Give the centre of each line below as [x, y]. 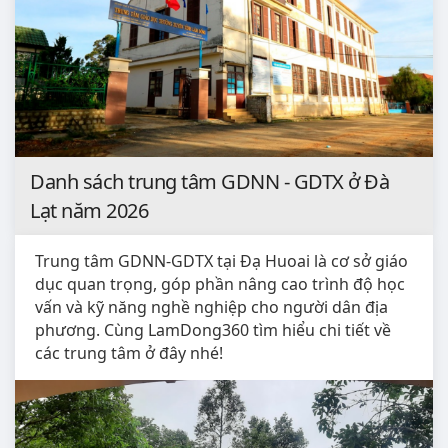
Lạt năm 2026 [89, 211]
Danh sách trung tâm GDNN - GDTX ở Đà [209, 182]
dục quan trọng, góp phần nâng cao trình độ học [220, 284]
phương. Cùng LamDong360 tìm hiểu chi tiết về [213, 330]
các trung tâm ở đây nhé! [129, 353]
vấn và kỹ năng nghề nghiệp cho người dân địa [211, 307]
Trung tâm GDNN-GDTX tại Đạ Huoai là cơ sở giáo [221, 261]
